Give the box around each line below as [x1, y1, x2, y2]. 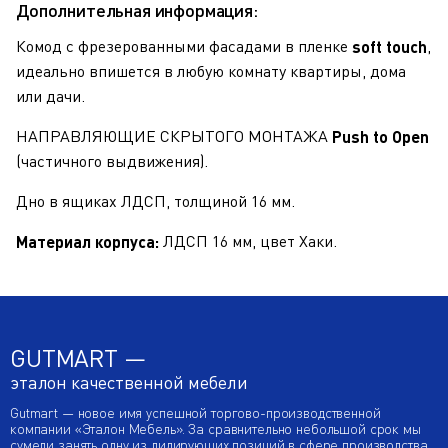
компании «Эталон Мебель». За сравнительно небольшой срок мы [10, 420, 421, 437]
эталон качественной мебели [10, 371, 248, 393]
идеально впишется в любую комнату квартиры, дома [16, 61, 406, 81]
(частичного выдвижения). [16, 151, 208, 171]
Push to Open [332, 127, 429, 146]
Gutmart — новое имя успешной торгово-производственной [10, 404, 381, 421]
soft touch [352, 37, 427, 56]
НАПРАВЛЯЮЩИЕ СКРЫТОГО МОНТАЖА [16, 126, 332, 146]
